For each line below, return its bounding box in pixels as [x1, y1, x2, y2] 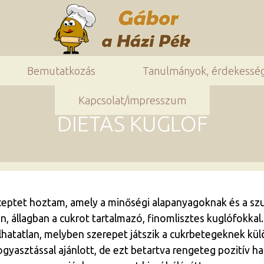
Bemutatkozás [27, 65, 95, 77]
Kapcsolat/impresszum [78, 94, 186, 106]
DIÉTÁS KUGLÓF [57, 111, 207, 136]
